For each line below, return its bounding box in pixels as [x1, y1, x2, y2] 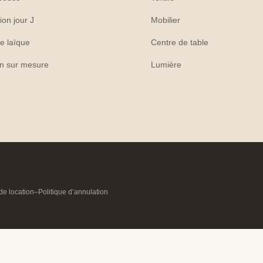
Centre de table [151, 37, 209, 47]
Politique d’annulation [38, 187, 109, 196]
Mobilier [151, 15, 181, 25]
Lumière [151, 59, 182, 69]
